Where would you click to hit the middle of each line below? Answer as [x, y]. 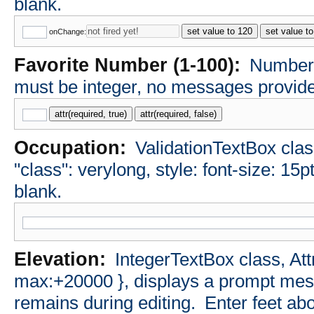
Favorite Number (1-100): [130, 66]
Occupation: [73, 148]
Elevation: [63, 260]
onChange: [68, 32]
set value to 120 [220, 32]
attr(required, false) [179, 114]
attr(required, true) [91, 114]
